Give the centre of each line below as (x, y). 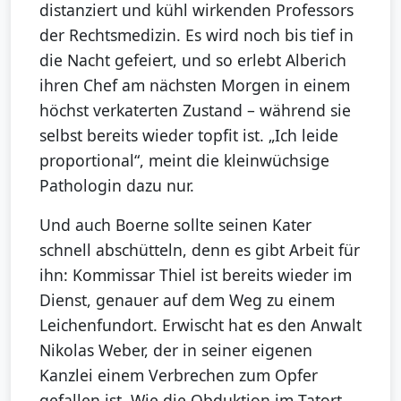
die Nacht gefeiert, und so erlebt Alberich (193, 60)
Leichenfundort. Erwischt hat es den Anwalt (200, 325)
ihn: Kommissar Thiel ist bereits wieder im (196, 275)
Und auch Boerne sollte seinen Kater (175, 225)
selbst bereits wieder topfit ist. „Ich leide (189, 136)
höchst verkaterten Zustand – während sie (195, 111)
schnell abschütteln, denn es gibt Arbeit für (200, 250)
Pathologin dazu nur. (117, 186)
